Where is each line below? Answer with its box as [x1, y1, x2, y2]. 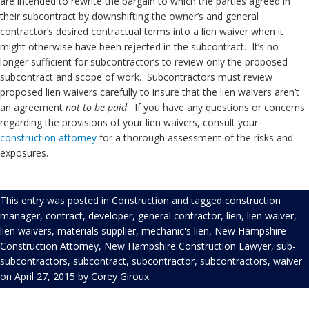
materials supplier [57, 224, 136, 237]
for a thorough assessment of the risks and [97, 131, 293, 144]
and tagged [169, 194, 225, 207]
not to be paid [66, 101, 127, 114]
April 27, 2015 [14, 270, 75, 283]
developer [88, 209, 132, 222]
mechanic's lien [141, 224, 209, 237]
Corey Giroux [91, 270, 149, 283]
